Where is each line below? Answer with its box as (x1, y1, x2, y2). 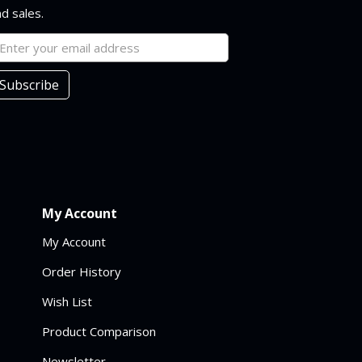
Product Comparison (42, 323, 157, 339)
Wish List (42, 293, 93, 309)
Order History (42, 263, 122, 280)
